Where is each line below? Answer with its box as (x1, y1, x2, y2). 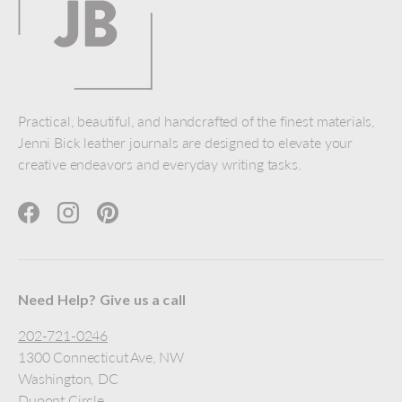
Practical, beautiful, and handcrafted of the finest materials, (18, 111, 376, 129)
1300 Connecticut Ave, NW (18, 347, 185, 365)
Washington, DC (18, 369, 118, 387)
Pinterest (106, 213, 161, 231)
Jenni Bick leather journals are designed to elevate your (18, 133, 354, 151)
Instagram (66, 213, 127, 231)
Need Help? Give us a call (18, 290, 186, 308)
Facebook (27, 213, 87, 231)
